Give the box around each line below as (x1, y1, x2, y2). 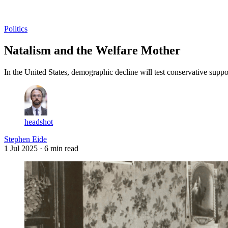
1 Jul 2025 (4, 144, 38, 153)
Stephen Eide (4, 134, 47, 144)
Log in (5, 6, 26, 15)
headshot (24, 117, 53, 126)
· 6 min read (40, 144, 78, 153)
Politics (4, 24, 27, 33)
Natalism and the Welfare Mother (4, 43, 181, 57)
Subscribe (29, 6, 61, 15)
